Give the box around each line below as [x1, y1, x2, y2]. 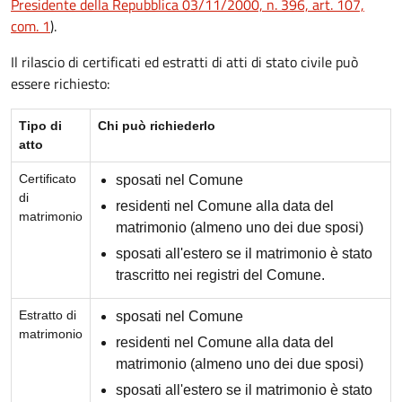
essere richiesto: [11, 72, 109, 94]
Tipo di [19, 118, 62, 133]
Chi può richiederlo [98, 118, 215, 133]
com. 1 [11, 14, 50, 37]
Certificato [19, 170, 76, 186]
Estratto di [19, 307, 76, 322]
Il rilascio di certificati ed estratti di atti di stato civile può [11, 50, 358, 73]
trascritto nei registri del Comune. [116, 267, 325, 283]
